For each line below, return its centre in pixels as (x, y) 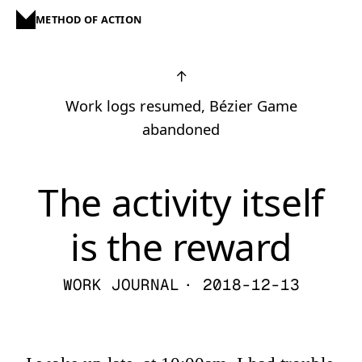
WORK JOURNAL (121, 285)
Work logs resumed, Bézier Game (181, 106)
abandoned (181, 129)
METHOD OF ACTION (89, 19)
